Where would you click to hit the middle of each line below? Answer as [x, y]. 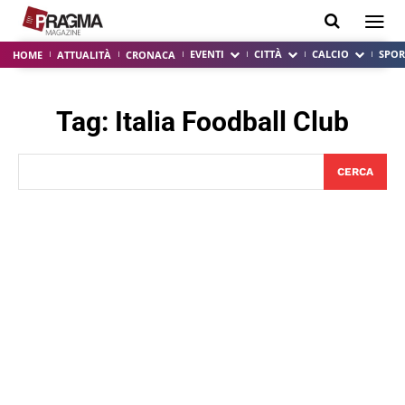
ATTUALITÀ [84, 54]
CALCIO [330, 53]
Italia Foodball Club [232, 122]
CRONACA [151, 54]
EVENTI [207, 53]
